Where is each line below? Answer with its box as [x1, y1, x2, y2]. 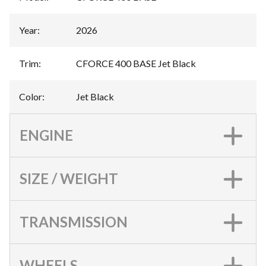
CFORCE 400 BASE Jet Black [76, 58, 196, 69]
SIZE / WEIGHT [20, 170, 118, 187]
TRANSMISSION [20, 213, 128, 230]
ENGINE [20, 126, 73, 144]
